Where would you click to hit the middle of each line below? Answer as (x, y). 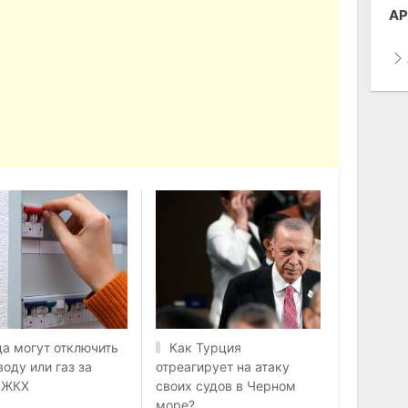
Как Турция (205, 347)
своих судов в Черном (225, 385)
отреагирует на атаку (222, 366)
